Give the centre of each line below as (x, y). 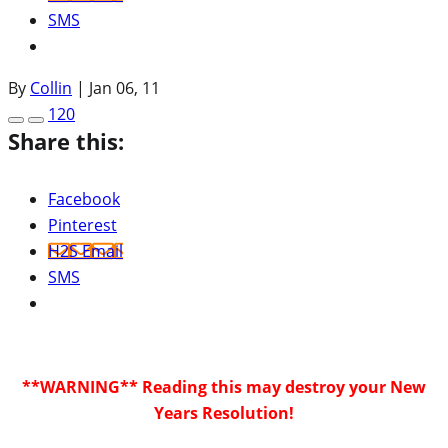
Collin (51, 87)
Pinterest (82, 224)
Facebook (84, 198)
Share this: (66, 140)
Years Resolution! (224, 412)
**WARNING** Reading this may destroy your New (224, 386)
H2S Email (85, 250)
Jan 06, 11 (124, 87)
